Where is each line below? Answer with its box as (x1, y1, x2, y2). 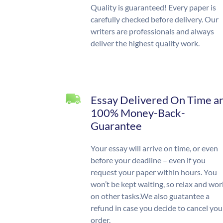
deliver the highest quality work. (91, 38, 200, 48)
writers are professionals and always (91, 26, 214, 36)
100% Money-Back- (91, 106, 185, 120)
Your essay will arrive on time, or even (91, 143, 218, 153)
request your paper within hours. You (91, 167, 217, 177)
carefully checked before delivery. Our (91, 14, 219, 24)
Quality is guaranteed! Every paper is (91, 2, 216, 12)
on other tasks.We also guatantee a (91, 191, 210, 201)
